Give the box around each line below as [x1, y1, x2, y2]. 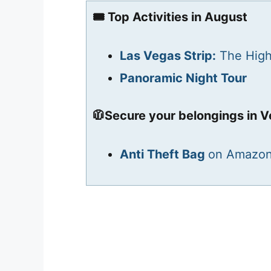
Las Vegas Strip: [120, 48, 216, 63]
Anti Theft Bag [120, 146, 208, 162]
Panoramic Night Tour [120, 70, 247, 85]
